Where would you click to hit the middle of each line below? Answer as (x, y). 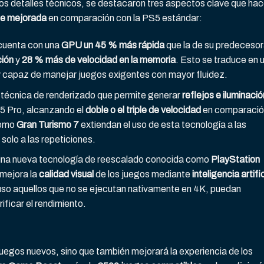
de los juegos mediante (143, 174)
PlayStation (235, 160)
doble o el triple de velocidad (143, 110)
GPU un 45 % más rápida (113, 45)
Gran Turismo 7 (47, 124)
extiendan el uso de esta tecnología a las (162, 124)
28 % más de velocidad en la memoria (98, 60)
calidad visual (66, 174)
